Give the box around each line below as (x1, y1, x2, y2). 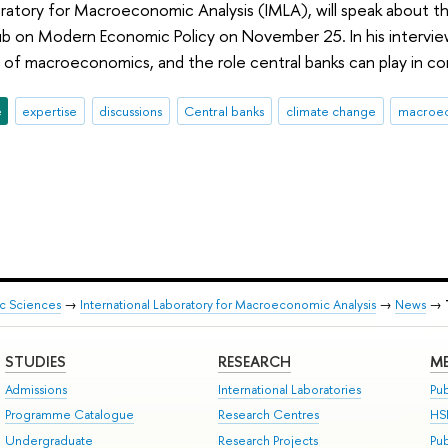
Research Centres (217, 406, 319, 424)
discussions (99, 101, 163, 120)
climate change (286, 101, 377, 120)
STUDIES (4, 351, 66, 373)
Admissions (4, 380, 67, 398)
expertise (22, 101, 78, 120)
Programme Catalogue (4, 406, 134, 424)
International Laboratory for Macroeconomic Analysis (80, 295, 376, 313)
